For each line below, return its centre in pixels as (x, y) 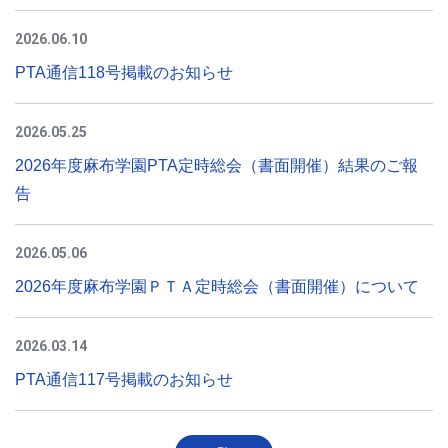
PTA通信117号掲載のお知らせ (124, 379)
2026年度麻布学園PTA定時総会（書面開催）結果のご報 (216, 165)
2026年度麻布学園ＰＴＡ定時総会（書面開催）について (217, 286)
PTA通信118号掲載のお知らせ (124, 72)
